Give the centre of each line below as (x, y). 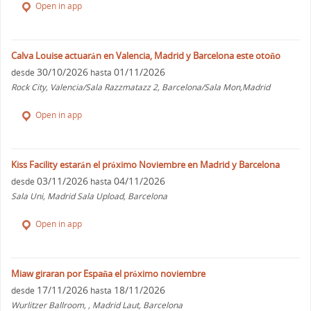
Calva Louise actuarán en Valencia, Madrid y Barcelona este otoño (146, 56)
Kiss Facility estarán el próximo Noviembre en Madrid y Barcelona (146, 165)
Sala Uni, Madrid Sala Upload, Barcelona (90, 196)
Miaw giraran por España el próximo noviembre (109, 273)
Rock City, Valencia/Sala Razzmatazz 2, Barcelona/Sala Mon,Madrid (141, 87)
